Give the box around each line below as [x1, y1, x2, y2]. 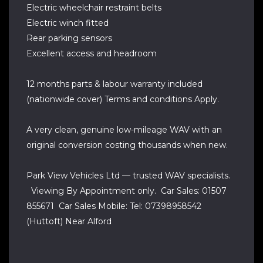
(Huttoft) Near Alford [26, 216, 112, 227]
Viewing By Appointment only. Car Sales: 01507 [26, 186, 227, 196]
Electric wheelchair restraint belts [26, 2, 161, 13]
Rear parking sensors [26, 33, 112, 43]
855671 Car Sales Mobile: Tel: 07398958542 [26, 201, 206, 211]
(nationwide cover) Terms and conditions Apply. [26, 94, 219, 104]
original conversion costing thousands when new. [26, 140, 228, 150]
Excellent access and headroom [26, 48, 157, 59]
